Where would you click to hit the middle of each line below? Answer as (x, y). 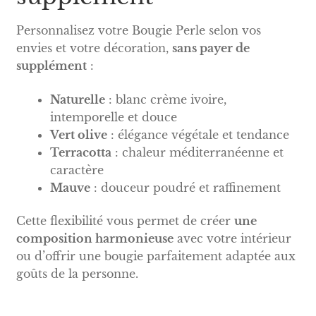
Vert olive (78, 134)
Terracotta (80, 152)
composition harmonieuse (95, 239)
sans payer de (211, 48)
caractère (77, 170)
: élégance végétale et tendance (198, 134)
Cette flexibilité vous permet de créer (125, 221)
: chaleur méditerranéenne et (197, 152)
